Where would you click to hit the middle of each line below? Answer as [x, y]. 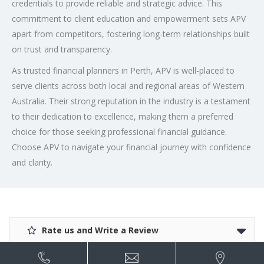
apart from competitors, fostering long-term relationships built [131, 34]
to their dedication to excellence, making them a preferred [123, 116]
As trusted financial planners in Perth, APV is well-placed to [123, 70]
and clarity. [32, 162]
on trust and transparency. [62, 49]
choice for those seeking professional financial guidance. [119, 131]
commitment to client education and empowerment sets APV [129, 18]
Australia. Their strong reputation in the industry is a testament [131, 101]
